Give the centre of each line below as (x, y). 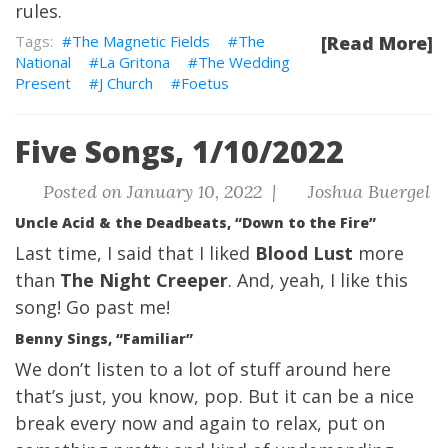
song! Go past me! (92, 307)
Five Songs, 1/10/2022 (179, 151)
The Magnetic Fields (141, 41)
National (43, 62)
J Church (126, 83)
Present (43, 83)
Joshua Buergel (366, 191)
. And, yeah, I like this (318, 280)
